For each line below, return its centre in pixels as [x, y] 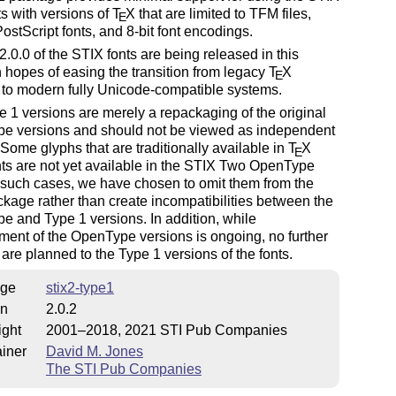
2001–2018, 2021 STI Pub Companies [166, 330]
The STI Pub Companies [123, 369]
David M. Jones [94, 351]
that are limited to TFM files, [223, 13]
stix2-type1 [80, 287]
